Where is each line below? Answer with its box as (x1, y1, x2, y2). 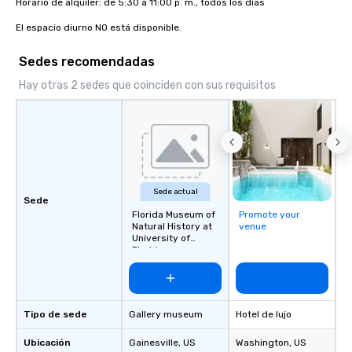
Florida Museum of (132, 209, 215, 220)
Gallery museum (129, 309, 203, 320)
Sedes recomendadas (19, 54, 155, 69)
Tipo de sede (24, 309, 87, 320)
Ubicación (24, 337, 71, 348)
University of (132, 233, 190, 244)
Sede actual (152, 187, 198, 196)
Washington (236, 337, 289, 348)
